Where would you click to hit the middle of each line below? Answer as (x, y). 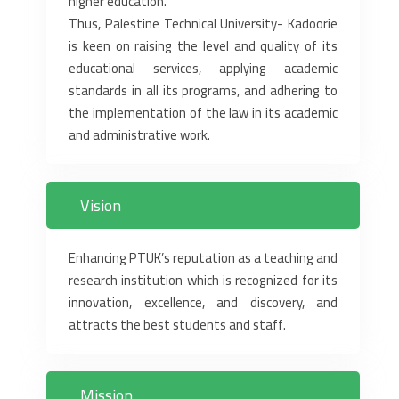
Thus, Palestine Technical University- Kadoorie (203, 23)
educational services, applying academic (203, 68)
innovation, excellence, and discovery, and (203, 302)
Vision (101, 205)
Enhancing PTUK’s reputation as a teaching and (203, 257)
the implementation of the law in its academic (203, 112)
